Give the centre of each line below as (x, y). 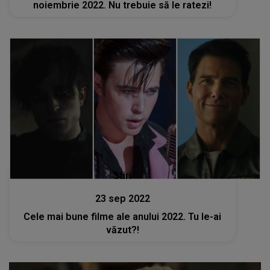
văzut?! (122, 230)
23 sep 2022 (122, 199)
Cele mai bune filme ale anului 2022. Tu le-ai (123, 217)
